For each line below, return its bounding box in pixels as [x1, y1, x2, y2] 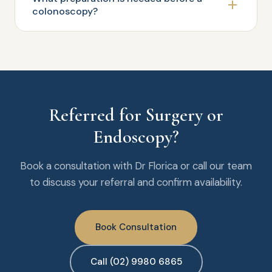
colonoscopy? [32, 5, 98, 18]
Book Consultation [95, 221, 177, 233]
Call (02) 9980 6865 [90, 256, 182, 268]
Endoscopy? [93, 126, 179, 148]
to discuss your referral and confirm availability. [30, 175, 242, 189]
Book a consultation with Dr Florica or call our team [20, 159, 252, 172]
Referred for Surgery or [49, 104, 223, 126]
